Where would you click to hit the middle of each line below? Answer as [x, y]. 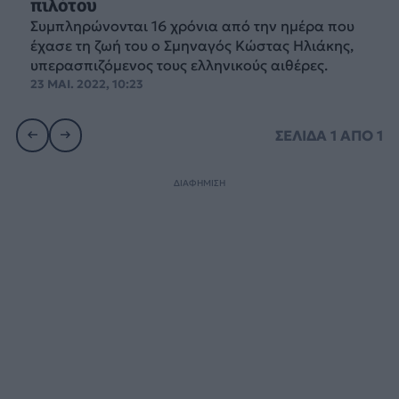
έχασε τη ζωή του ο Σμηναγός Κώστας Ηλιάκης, [191, 45]
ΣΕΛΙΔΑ [303, 135]
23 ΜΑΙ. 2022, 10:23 [86, 84]
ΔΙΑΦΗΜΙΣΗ [199, 183]
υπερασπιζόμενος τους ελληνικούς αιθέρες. [179, 65]
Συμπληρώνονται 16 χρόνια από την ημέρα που [192, 25]
